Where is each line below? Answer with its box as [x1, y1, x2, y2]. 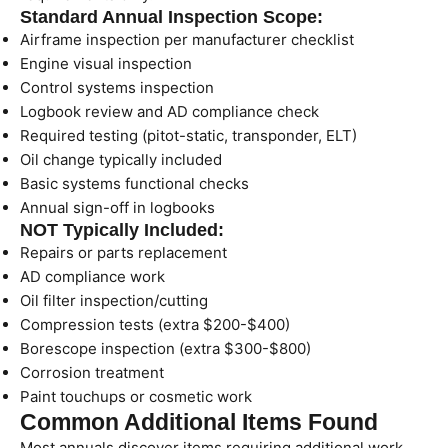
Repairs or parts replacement [20, 243, 227, 262]
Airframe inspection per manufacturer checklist [20, 30, 354, 49]
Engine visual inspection [20, 54, 192, 73]
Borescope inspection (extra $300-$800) [20, 339, 311, 358]
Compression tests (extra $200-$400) [20, 315, 290, 334]
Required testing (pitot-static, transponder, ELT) [20, 126, 357, 145]
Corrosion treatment [20, 363, 164, 382]
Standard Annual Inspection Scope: [20, 7, 323, 27]
